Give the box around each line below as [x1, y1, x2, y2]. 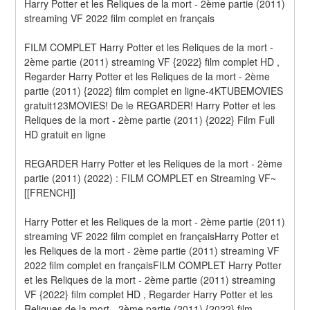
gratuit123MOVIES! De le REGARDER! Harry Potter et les [24, 98, 276, 112]
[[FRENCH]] [24, 185, 76, 199]
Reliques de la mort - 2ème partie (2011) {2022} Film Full [24, 112, 275, 127]
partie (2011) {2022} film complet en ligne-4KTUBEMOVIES [24, 83, 284, 98]
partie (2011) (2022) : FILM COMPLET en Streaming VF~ [24, 170, 277, 185]
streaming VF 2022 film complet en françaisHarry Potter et [24, 228, 280, 243]
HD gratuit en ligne [24, 127, 107, 141]
